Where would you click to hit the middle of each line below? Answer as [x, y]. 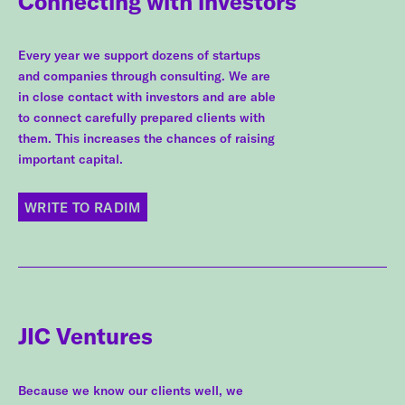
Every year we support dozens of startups [139, 56]
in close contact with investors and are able [147, 97]
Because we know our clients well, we [131, 390]
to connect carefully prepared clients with [141, 118]
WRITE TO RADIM [83, 207]
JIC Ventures [85, 336]
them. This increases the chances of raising [146, 139]
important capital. [71, 160]
